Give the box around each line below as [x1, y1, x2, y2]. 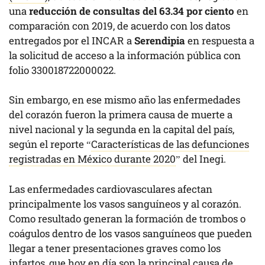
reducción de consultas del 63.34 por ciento [29, 4, 234, 18]
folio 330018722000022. [9, 63, 116, 77]
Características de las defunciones [91, 137, 249, 151]
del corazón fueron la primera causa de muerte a [9, 108, 232, 122]
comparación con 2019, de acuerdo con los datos [9, 18, 230, 33]
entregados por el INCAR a [9, 33, 134, 47]
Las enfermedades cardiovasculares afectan [9, 182, 212, 196]
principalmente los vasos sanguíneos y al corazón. [9, 196, 241, 211]
